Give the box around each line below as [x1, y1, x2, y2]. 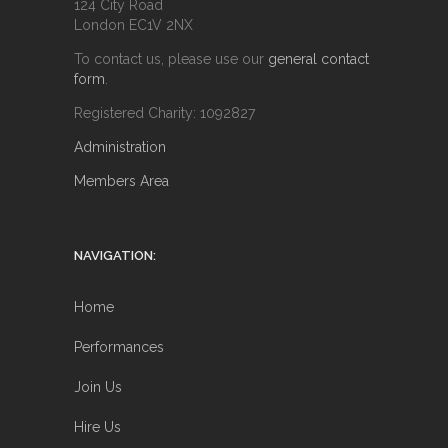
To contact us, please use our [74, 51, 268, 67]
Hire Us [74, 419, 121, 435]
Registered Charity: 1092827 [74, 105, 255, 121]
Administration [74, 139, 166, 155]
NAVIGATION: [74, 248, 156, 263]
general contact [268, 51, 369, 67]
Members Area [74, 173, 169, 189]
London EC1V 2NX [74, 17, 193, 33]
